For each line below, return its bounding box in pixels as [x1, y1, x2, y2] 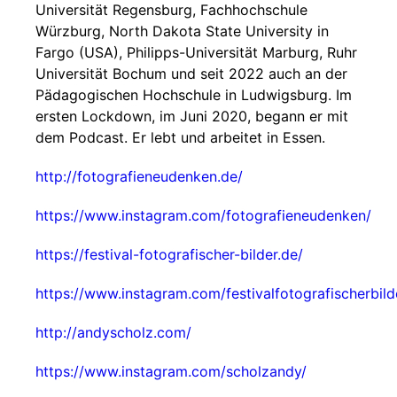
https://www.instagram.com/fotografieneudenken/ [35, 206, 371, 224]
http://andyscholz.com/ [35, 323, 191, 341]
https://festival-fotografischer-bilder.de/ [35, 245, 303, 263]
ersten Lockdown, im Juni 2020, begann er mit [35, 107, 348, 125]
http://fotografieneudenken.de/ [35, 167, 243, 185]
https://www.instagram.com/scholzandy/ [35, 362, 307, 380]
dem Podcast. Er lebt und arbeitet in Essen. [35, 128, 325, 146]
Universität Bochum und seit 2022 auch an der [35, 65, 347, 82]
